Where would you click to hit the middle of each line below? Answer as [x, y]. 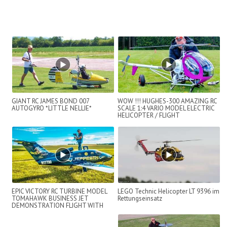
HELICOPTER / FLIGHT [148, 115]
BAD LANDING [32, 212]
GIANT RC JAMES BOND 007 [50, 101]
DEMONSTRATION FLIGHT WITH [58, 205]
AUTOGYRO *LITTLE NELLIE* [52, 108]
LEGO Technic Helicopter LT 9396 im [168, 191]
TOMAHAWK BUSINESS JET [50, 198]
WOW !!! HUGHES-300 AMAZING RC [167, 101]
